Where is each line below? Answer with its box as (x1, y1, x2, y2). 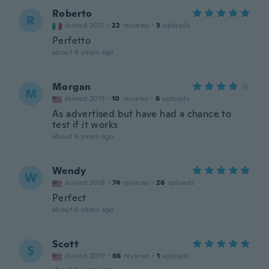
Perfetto (52, 34, 91, 47)
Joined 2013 (64, 94, 105, 103)
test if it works (52, 118, 118, 131)
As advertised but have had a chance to (52, 107, 232, 120)
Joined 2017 (64, 20, 105, 30)
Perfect (52, 192, 86, 204)
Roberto (52, 7, 92, 20)
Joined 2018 (64, 178, 106, 187)
